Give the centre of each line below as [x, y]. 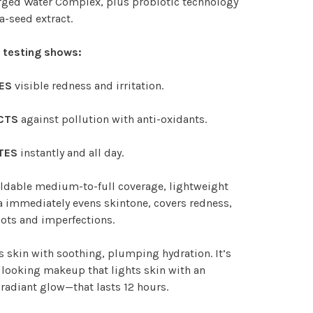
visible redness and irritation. [88, 86]
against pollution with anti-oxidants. [113, 119]
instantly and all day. [71, 153]
